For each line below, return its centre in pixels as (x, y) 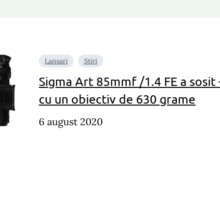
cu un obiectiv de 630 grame (117, 99)
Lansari (56, 61)
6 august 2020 (71, 121)
